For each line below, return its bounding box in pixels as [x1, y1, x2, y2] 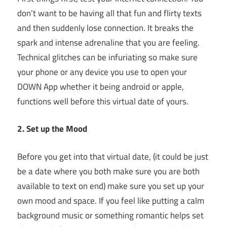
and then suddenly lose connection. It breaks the [17, 21, 194, 34]
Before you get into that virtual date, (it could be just [17, 149, 208, 163]
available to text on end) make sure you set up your [17, 179, 204, 193]
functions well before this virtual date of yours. [17, 94, 188, 108]
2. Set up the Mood [17, 122, 87, 136]
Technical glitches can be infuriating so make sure [17, 50, 198, 64]
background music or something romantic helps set [17, 208, 204, 222]
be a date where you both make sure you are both [17, 164, 200, 178]
